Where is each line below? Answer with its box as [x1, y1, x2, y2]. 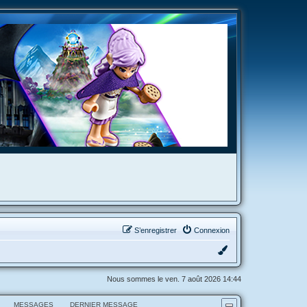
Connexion [194, 225, 230, 234]
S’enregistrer [134, 225, 177, 234]
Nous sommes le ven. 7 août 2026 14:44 [107, 274, 241, 283]
